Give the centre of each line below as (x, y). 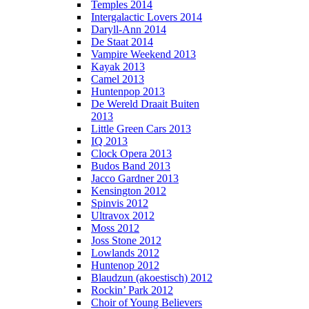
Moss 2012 (115, 228)
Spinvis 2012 (120, 203)
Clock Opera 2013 (131, 153)
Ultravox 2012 (123, 216)
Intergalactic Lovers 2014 (147, 17)
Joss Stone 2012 (126, 240)
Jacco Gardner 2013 (135, 178)
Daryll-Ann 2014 (129, 29)
